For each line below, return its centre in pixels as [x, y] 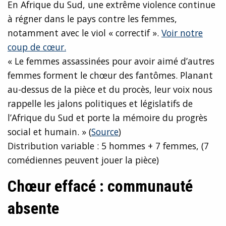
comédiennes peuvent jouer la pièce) [83, 160]
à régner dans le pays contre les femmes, [92, 19]
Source [105, 132]
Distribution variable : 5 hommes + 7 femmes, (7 [108, 146]
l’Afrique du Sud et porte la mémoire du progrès [107, 118]
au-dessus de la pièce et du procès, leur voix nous [110, 90]
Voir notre [182, 33]
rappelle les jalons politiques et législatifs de [100, 104]
